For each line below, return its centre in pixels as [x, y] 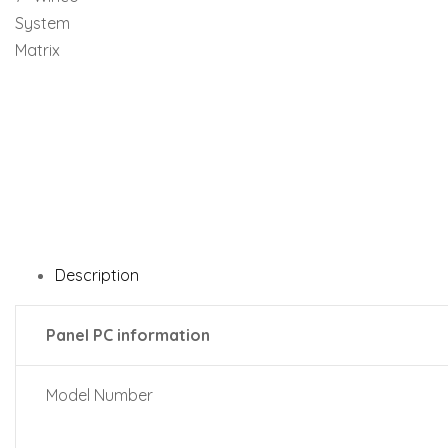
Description [97, 275]
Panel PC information [128, 335]
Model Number [99, 395]
